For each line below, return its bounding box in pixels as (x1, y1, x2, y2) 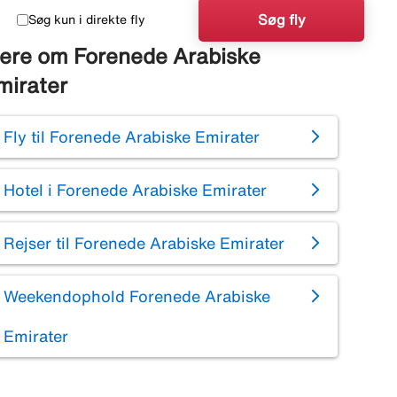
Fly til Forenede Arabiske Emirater (3, 128, 260, 145)
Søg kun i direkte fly (28, 12, 146, 26)
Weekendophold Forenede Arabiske (3, 288, 270, 305)
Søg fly (257, 12, 306, 27)
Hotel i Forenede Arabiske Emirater (3, 182, 267, 198)
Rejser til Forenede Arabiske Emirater (3, 235, 284, 252)
